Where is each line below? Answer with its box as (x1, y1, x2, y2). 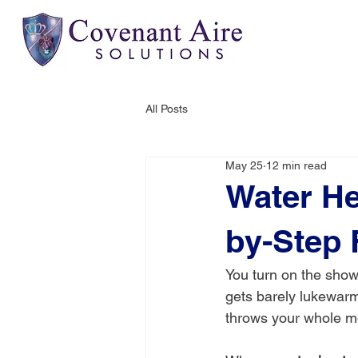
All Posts (145, 101, 188, 115)
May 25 (225, 159, 263, 172)
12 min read (266, 159, 327, 172)
